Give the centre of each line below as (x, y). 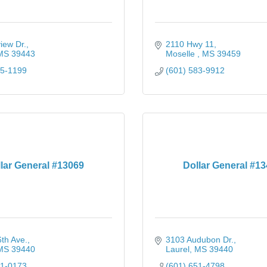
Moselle (181, 54)
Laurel (177, 249)
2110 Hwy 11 (190, 44)
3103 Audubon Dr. (199, 240)
